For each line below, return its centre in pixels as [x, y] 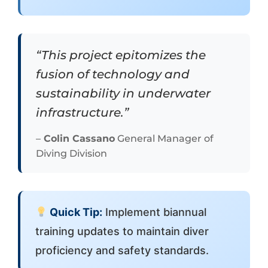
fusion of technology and [112, 74]
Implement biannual [155, 212]
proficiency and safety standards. [122, 250]
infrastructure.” [82, 112]
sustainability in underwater [123, 93]
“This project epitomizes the [121, 55]
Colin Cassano [77, 138]
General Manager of [164, 138]
